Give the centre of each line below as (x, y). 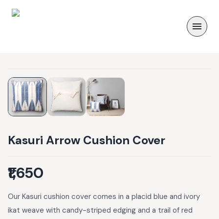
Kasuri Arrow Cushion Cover (87, 140)
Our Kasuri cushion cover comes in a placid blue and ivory (104, 197)
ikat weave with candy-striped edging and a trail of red (100, 210)
